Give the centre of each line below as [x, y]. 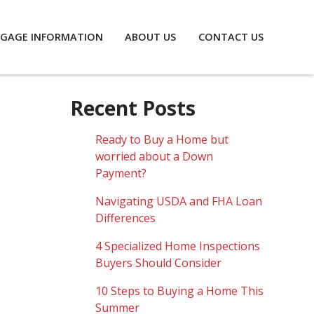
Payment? [121, 173]
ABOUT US [151, 37]
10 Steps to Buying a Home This [179, 291]
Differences [125, 218]
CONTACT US [231, 37]
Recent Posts [133, 108]
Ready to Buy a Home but [162, 139]
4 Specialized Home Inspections [178, 246]
